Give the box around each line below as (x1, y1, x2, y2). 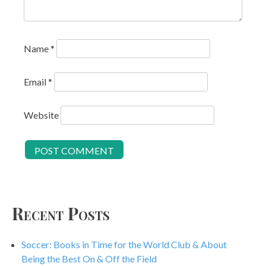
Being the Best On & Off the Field (21, 252, 157, 264)
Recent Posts (12, 202, 110, 225)
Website (24, 109, 59, 121)
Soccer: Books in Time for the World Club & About (21, 238, 227, 250)
